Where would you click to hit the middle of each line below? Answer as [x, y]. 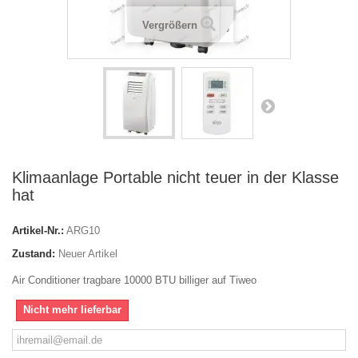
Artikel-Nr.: [38, 231]
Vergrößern [170, 25]
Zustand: [34, 254]
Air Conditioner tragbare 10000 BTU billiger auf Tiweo [134, 280]
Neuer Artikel [88, 254]
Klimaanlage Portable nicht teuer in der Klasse [175, 177]
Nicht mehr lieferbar [72, 310]
